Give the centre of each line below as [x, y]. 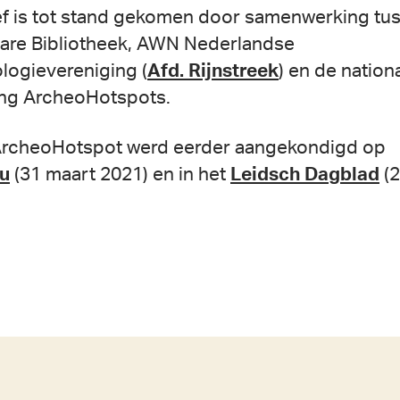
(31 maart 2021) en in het [120, 174]
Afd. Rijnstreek [213, 71]
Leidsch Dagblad [305, 174]
